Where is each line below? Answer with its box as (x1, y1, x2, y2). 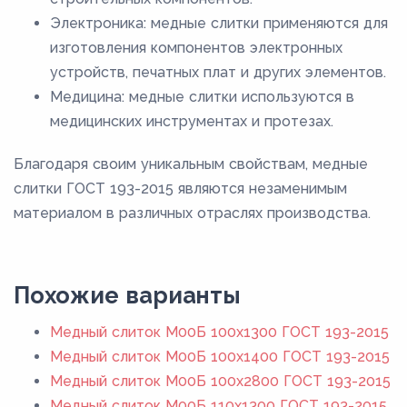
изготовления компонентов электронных (50, 38, 342, 56)
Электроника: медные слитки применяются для (50, 14, 388, 32)
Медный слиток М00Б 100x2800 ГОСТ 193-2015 (50, 372, 391, 390)
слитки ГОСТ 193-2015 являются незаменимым (14, 179, 347, 197)
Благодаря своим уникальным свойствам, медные (14, 154, 368, 173)
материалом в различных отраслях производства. (14, 203, 371, 222)
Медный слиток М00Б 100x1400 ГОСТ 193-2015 (50, 347, 390, 365)
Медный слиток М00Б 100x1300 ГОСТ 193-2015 (50, 323, 389, 341)
